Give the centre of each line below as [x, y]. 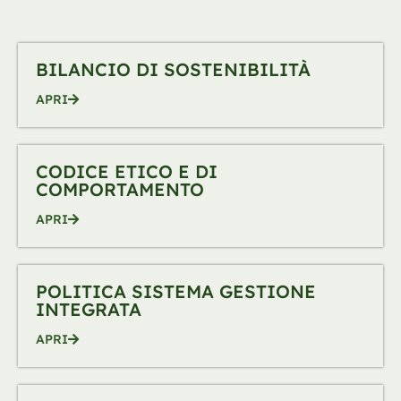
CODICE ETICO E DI [127, 171]
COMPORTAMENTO [120, 189]
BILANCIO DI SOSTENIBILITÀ [173, 69]
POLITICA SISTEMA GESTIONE [176, 291]
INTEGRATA [89, 309]
